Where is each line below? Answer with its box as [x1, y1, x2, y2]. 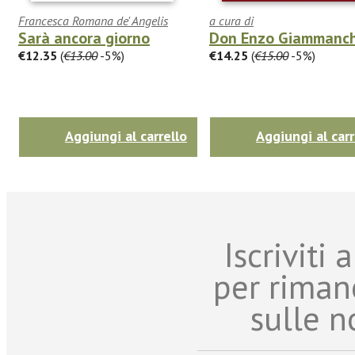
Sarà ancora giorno [18, 27, 150, 48]
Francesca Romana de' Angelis [18, 12, 168, 29]
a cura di [209, 12, 254, 29]
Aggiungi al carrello [65, 126, 187, 145]
